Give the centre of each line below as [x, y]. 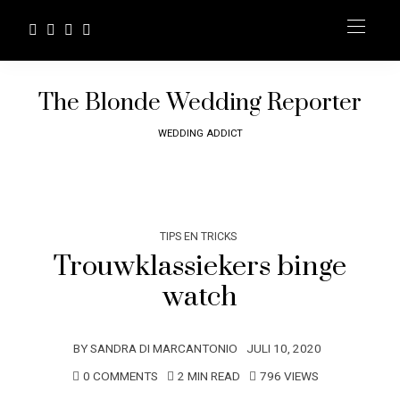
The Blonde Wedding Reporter [200, 103]
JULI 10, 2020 [283, 349]
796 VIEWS [289, 377]
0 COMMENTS [121, 377]
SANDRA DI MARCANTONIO [163, 349]
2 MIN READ [209, 377]
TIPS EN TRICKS [198, 237]
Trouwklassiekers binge [200, 267]
